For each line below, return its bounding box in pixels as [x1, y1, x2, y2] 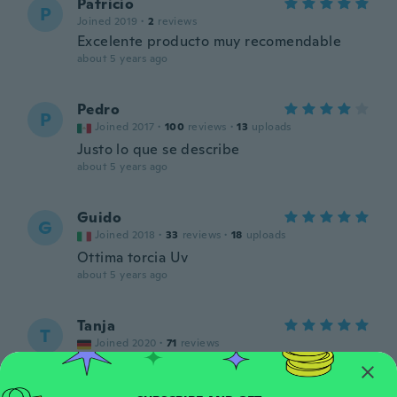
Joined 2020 [95, 336, 157, 350]
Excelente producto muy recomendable [77, 32, 341, 51]
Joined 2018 [95, 228, 156, 242]
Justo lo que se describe [77, 140, 240, 159]
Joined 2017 [95, 120, 155, 134]
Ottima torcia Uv [77, 248, 189, 267]
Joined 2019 [77, 14, 138, 28]
